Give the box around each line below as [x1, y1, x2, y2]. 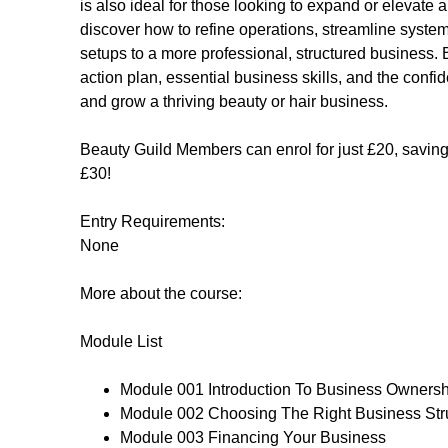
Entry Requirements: [80, 213, 225, 230]
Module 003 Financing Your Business [120, 429, 386, 446]
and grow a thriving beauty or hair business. [80, 93, 388, 110]
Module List [80, 333, 162, 350]
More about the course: [80, 285, 242, 302]
